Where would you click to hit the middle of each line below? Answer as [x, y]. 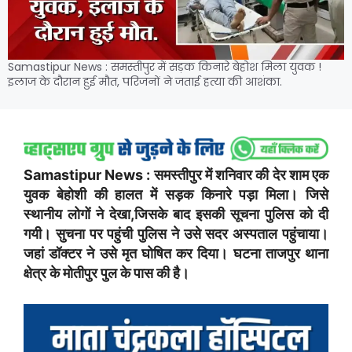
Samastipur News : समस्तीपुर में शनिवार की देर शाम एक [176, 175]
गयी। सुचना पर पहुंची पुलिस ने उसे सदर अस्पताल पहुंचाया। [176, 234]
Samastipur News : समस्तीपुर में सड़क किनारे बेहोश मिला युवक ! [165, 67]
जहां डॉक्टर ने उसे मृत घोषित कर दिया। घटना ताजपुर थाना [176, 254]
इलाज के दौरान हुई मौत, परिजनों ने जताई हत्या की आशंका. [145, 82]
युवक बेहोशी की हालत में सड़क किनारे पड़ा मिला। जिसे [176, 195]
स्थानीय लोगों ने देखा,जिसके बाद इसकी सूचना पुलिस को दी [176, 214]
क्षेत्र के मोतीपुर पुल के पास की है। [106, 273]
